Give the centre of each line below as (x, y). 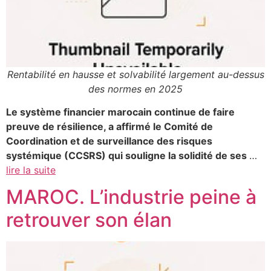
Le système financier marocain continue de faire (120, 112)
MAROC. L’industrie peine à (131, 197)
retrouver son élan (89, 220)
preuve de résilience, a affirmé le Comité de (109, 126)
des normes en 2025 (135, 89)
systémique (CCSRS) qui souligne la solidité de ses (128, 155)
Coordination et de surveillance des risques (109, 141)
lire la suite (31, 170)
